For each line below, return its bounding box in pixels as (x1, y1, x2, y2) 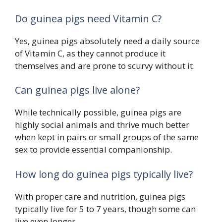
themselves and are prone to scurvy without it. (15, 59, 195, 71)
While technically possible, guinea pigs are (15, 107, 181, 118)
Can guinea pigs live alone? (15, 83, 140, 97)
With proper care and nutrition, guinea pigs (15, 190, 185, 202)
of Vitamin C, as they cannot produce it (15, 47, 166, 59)
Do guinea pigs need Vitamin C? (15, 11, 162, 25)
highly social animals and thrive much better (15, 119, 189, 131)
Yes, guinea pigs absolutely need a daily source (15, 35, 200, 47)
